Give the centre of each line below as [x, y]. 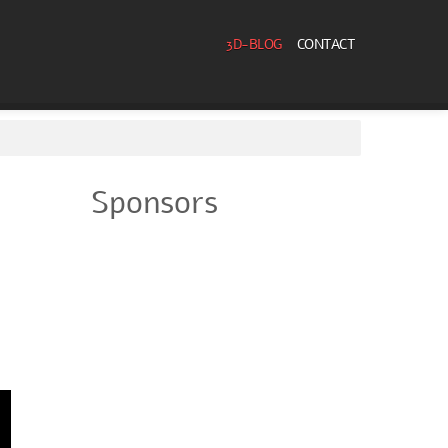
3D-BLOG [254, 44]
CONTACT [325, 44]
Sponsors [154, 203]
